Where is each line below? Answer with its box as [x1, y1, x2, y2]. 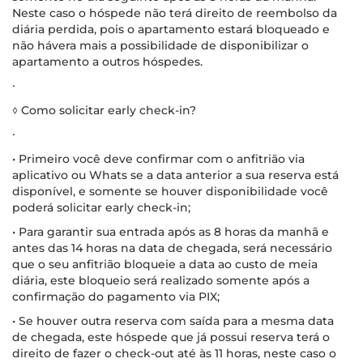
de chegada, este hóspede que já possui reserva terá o [12, 329, 330, 344]
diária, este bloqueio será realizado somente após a [12, 272, 310, 288]
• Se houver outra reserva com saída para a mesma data [12, 313, 334, 328]
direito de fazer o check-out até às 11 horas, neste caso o [12, 345, 336, 361]
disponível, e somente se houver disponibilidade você [12, 183, 328, 199]
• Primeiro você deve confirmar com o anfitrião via [12, 151, 305, 166]
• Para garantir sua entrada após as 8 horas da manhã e [12, 224, 329, 239]
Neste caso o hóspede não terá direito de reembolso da [12, 5, 337, 20]
